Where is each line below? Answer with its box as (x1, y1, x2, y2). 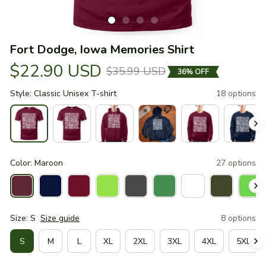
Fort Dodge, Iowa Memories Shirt (9, 42, 194, 58)
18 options (216, 88, 256, 99)
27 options (216, 157, 256, 169)
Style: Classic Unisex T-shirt (10, 88, 116, 99)
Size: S (10, 213, 36, 224)
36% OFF (178, 66, 209, 77)
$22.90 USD (9, 60, 102, 83)
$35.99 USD (106, 64, 166, 78)
